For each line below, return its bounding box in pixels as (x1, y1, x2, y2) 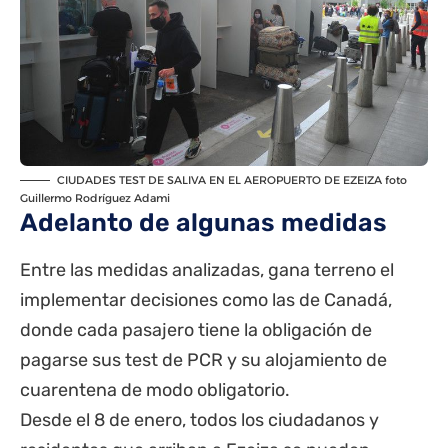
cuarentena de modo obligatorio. (20, 378, 290, 401)
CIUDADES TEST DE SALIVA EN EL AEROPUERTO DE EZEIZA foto (57, 172, 407, 187)
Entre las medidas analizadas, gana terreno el (20, 258, 394, 281)
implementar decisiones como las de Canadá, (20, 288, 392, 311)
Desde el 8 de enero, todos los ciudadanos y (20, 408, 379, 431)
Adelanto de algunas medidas (20, 207, 387, 237)
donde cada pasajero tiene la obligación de (20, 318, 372, 341)
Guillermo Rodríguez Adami (20, 190, 170, 205)
